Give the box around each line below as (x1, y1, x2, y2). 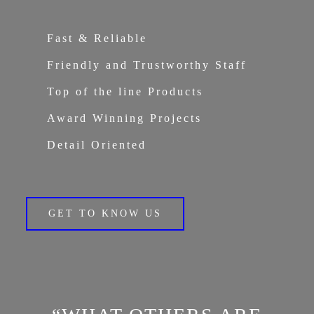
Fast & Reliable (47, 32, 148, 44)
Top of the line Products (47, 86, 204, 97)
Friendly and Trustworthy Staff (47, 59, 247, 71)
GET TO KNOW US (48, 208, 163, 219)
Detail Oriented (47, 139, 147, 151)
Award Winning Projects (47, 112, 203, 124)
